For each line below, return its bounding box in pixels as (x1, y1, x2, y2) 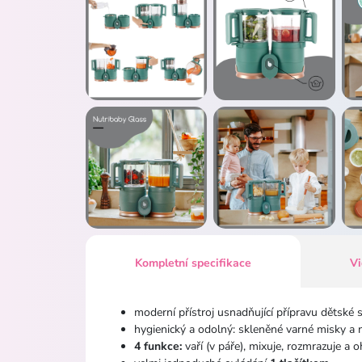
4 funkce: (134, 338, 182, 354)
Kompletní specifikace (135, 255, 252, 271)
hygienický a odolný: (134, 321, 238, 337)
